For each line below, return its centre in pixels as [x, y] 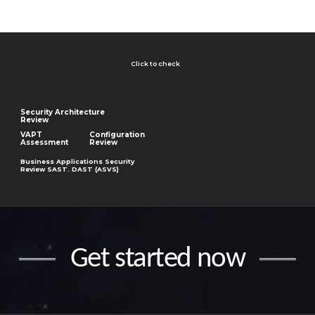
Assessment [45, 143]
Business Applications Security [78, 162]
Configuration [117, 135]
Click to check [156, 64]
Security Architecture [63, 112]
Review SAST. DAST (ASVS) [70, 169]
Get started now [157, 259]
